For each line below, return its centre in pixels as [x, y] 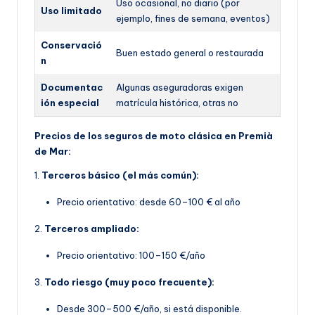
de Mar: [53, 152]
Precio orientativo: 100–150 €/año [131, 256]
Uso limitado [71, 11]
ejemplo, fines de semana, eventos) [193, 19]
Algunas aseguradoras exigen [180, 88]
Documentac [72, 88]
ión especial [70, 103]
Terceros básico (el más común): [120, 175]
